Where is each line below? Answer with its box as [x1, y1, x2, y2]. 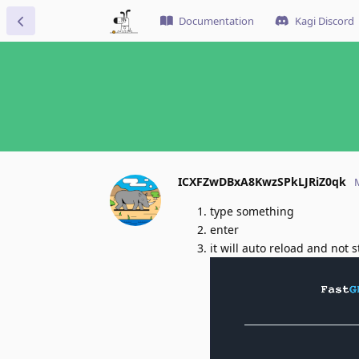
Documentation [179, 14, 254, 28]
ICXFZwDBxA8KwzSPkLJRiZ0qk [178, 173, 346, 189]
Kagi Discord [295, 14, 354, 28]
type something [210, 203, 294, 219]
